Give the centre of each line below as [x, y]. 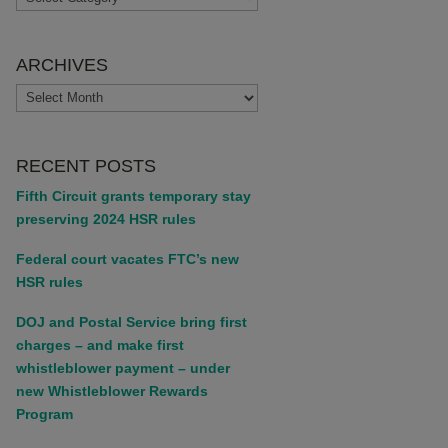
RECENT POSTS [85, 165]
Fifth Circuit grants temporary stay [133, 195]
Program [44, 413]
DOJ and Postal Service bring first [131, 321]
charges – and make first [99, 344]
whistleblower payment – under [122, 367]
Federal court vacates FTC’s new [127, 258]
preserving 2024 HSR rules [105, 218]
